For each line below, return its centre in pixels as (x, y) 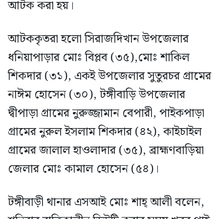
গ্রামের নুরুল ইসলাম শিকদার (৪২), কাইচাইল (105, 132)
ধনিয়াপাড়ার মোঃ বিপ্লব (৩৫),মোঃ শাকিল (99, 58)
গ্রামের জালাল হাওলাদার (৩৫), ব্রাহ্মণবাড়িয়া (106, 151)
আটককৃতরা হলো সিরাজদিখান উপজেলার (98, 39)
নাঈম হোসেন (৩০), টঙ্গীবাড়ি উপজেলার (97, 95)
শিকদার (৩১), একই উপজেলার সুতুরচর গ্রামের (109, 77)
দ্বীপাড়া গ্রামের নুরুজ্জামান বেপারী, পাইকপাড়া (106, 114)
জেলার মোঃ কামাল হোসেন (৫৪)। (83, 169)
